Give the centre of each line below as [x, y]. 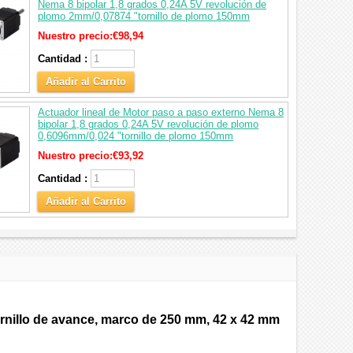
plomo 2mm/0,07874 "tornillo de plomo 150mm [144, 16]
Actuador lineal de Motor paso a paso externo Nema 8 [161, 112]
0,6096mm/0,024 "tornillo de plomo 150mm [136, 136]
